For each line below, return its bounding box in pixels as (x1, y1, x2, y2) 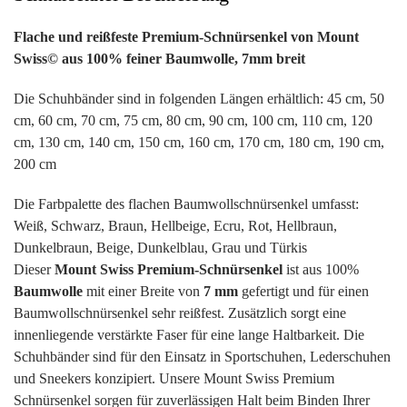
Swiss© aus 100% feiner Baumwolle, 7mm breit (14, 51, 305, 67)
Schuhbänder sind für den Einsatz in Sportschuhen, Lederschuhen (14, 349, 391, 365)
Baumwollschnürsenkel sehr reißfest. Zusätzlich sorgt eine (14, 305, 346, 322)
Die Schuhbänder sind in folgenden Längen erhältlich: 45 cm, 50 (14, 91, 384, 107)
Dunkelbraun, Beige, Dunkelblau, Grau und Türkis (14, 240, 307, 256)
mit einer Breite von (83, 283, 203, 300)
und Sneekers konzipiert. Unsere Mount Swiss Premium (14, 371, 334, 387)
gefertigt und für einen (238, 283, 369, 300)
